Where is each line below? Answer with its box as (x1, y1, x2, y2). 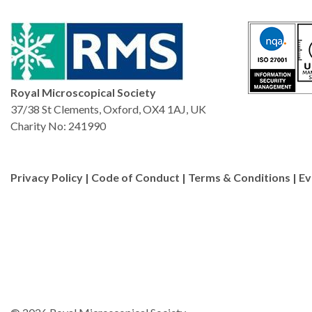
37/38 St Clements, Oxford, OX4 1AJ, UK (10, 102, 206, 116)
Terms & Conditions (188, 171, 290, 184)
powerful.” (153, 47, 214, 63)
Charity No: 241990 (10, 119, 106, 132)
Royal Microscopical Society (10, 86, 156, 99)
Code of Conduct (91, 171, 180, 184)
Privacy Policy (10, 171, 83, 184)
